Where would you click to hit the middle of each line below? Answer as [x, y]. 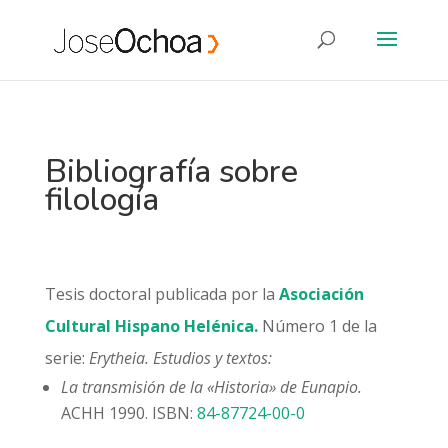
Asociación [321, 294]
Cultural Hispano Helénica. [151, 326]
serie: [66, 358]
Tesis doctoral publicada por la [161, 294]
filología [101, 199]
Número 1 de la [317, 326]
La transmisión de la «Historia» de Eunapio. [211, 387]
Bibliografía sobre [171, 171]
